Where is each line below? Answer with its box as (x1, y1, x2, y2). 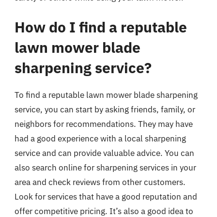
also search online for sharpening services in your (15, 162, 196, 173)
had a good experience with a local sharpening (15, 133, 186, 144)
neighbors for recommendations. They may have (15, 119, 193, 129)
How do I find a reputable (15, 17, 187, 36)
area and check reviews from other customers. (15, 177, 186, 187)
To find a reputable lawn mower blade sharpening (15, 90, 198, 100)
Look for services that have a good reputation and (15, 191, 197, 202)
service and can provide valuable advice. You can (15, 148, 194, 158)
